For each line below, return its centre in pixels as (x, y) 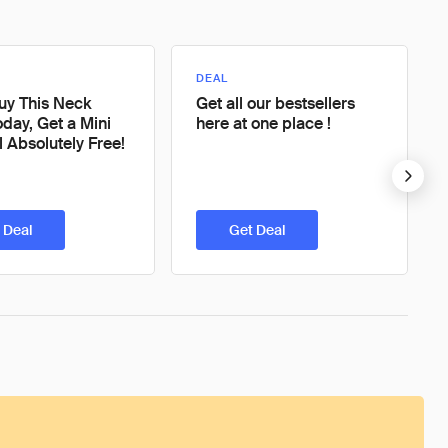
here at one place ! (263, 123)
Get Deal (257, 230)
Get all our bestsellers (275, 103)
